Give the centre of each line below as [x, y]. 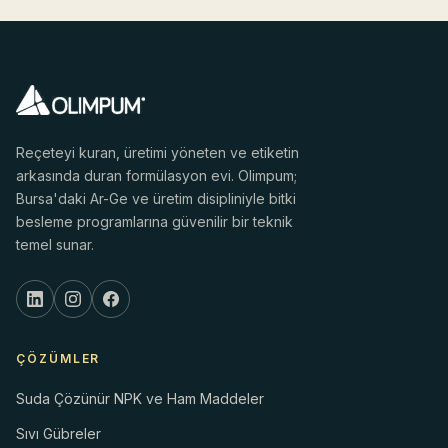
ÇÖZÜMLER [58, 359]
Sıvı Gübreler [58, 434]
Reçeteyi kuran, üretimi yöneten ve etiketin [157, 153]
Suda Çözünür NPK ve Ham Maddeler [140, 399]
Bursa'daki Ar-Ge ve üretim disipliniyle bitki [156, 199]
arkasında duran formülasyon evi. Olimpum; [156, 176]
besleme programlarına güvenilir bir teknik [154, 222]
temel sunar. [55, 245]
